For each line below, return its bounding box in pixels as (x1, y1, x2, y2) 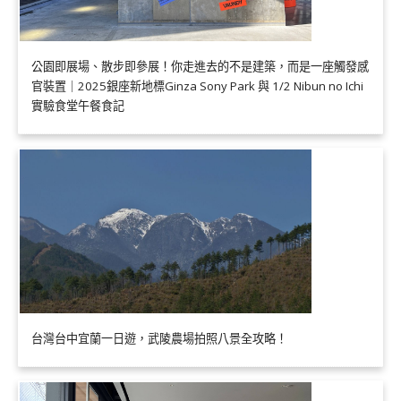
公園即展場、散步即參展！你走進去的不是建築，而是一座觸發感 (31, 57, 369, 74)
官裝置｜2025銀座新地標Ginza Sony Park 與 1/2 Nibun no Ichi (31, 77, 363, 94)
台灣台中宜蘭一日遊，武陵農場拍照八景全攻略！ (31, 330, 287, 347)
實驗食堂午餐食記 (31, 97, 124, 114)
